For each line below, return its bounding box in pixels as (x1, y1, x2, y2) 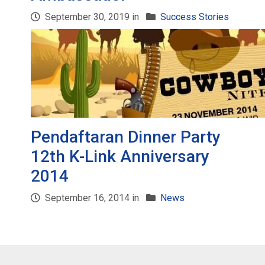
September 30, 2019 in (43, 11, 142, 22)
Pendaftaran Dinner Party (31, 127, 221, 147)
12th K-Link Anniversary (31, 147, 210, 166)
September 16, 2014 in (43, 192, 142, 203)
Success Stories (160, 11, 230, 22)
